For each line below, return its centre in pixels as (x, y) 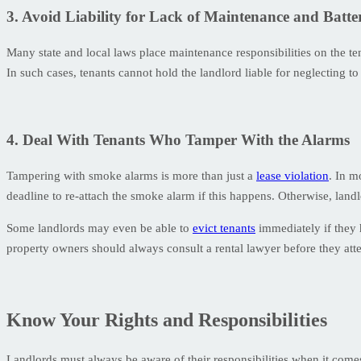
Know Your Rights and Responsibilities (167, 320)
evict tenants (224, 228)
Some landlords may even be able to (100, 228)
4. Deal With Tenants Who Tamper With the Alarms (178, 140)
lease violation (293, 176)
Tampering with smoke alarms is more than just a (131, 176)
